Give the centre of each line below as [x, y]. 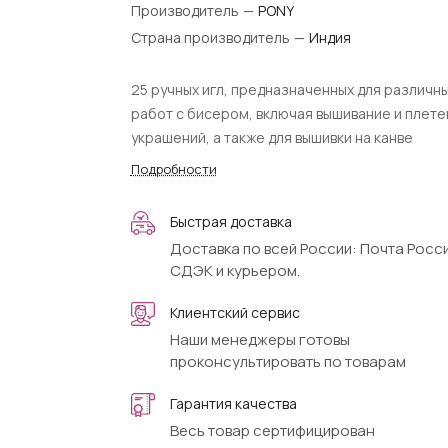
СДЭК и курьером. [234, 270]
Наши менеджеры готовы [259, 339]
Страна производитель [211, 37]
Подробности [173, 169]
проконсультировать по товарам [287, 361]
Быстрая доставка [230, 221]
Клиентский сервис [234, 312]
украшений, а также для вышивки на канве [271, 137]
